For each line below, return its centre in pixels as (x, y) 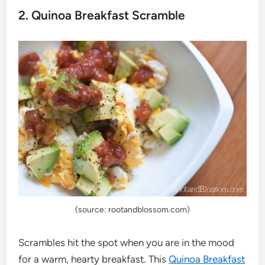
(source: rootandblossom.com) (132, 210)
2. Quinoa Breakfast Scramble (102, 15)
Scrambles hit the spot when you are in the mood (127, 243)
